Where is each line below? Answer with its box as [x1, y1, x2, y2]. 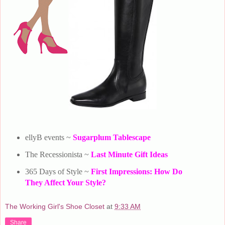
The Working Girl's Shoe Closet [5, 202, 104, 211]
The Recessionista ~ [25, 150, 91, 159]
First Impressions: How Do [90, 167, 182, 176]
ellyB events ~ [25, 133, 73, 142]
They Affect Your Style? [25, 178, 106, 187]
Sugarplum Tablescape [72, 133, 151, 142]
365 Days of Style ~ [25, 167, 91, 176]
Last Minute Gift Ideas [90, 150, 168, 159]
